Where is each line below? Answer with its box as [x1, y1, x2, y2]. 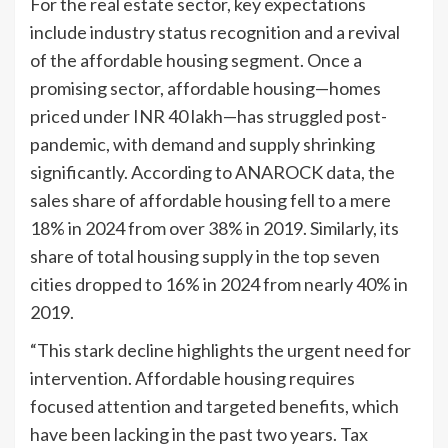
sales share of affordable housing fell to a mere [30, 188, 391, 211]
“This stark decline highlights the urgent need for [30, 338, 411, 361]
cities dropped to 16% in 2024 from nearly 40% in [30, 272, 408, 295]
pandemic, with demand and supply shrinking [30, 132, 375, 155]
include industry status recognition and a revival [30, 20, 400, 43]
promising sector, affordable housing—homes [30, 76, 381, 99]
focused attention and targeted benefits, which [30, 394, 399, 417]
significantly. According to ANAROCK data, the [30, 160, 395, 183]
